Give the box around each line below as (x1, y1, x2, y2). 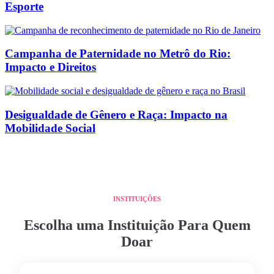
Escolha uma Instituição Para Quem (23, 217, 251, 234)
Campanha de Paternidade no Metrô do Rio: (5, 47, 231, 61)
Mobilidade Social (5, 121, 95, 135)
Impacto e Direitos (5, 61, 96, 74)
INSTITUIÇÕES (113, 194, 161, 202)
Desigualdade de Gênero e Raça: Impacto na (5, 108, 228, 121)
